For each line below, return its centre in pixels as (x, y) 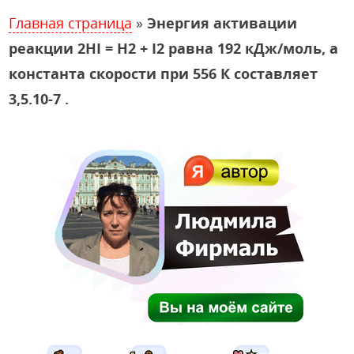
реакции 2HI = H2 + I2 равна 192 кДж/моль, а (174, 49)
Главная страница (71, 23)
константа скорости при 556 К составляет (164, 74)
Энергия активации (222, 23)
